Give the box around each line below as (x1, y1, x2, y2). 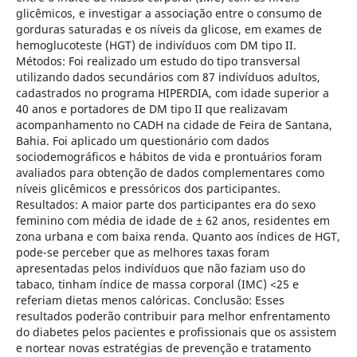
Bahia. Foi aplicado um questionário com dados (15, 132, 269, 148)
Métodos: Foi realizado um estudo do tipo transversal (15, 53, 300, 69)
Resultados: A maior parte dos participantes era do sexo (15, 196, 316, 212)
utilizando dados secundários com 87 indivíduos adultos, (15, 69, 320, 84)
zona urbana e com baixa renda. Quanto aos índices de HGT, (15, 228, 340, 244)
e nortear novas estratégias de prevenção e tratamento (15, 339, 311, 355)
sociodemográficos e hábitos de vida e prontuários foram (15, 148, 322, 164)
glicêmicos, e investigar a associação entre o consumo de (15, 5, 322, 21)
